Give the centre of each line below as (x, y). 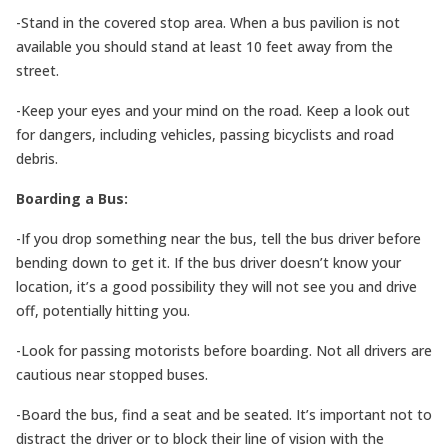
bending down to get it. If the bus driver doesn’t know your (208, 262)
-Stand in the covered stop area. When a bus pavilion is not (208, 22)
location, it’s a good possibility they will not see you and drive (216, 286)
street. (37, 70)
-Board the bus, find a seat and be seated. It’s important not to (224, 414)
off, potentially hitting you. (103, 310)
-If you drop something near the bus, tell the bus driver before (218, 238)
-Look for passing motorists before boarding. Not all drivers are (224, 350)
